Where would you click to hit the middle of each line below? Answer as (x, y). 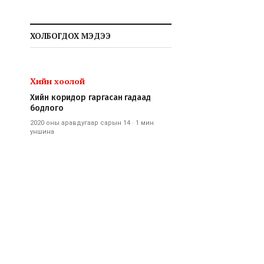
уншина (42, 131)
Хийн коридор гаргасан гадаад (91, 97)
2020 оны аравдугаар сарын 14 (80, 123)
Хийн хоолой (57, 81)
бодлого (47, 108)
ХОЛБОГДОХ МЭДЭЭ (70, 36)
